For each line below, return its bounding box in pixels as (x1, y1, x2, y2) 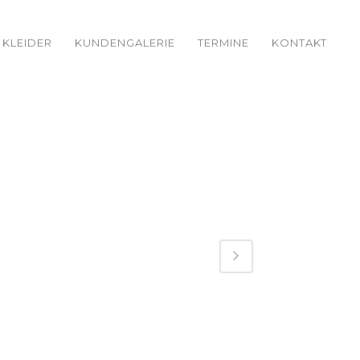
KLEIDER (2, 36, 53, 50)
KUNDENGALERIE (75, 36, 176, 50)
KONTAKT (272, 36, 328, 50)
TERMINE (198, 36, 250, 50)
